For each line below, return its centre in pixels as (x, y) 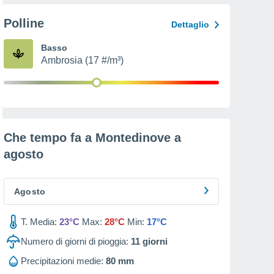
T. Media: (39, 222)
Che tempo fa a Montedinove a (92, 138)
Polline (24, 23)
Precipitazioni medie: (62, 261)
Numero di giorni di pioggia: (75, 241)
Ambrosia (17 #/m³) (82, 60)
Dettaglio (190, 24)
